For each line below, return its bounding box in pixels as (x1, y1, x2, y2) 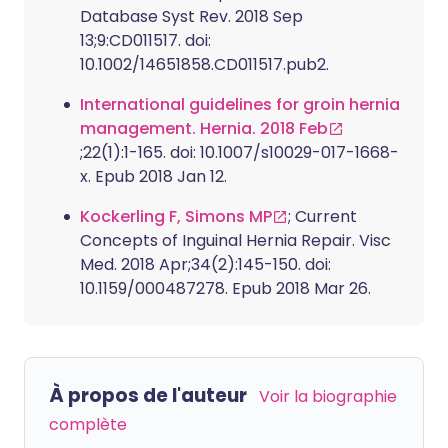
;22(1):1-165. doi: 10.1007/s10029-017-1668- (80, 140, 399, 164)
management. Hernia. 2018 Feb (80, 116, 328, 140)
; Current (288, 204, 357, 228)
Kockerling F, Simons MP (80, 204, 272, 228)
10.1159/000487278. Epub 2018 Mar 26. (80, 276, 371, 300)
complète (49, 412, 127, 436)
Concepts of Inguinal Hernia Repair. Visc (80, 228, 391, 252)
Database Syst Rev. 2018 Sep (80, 4, 303, 28)
